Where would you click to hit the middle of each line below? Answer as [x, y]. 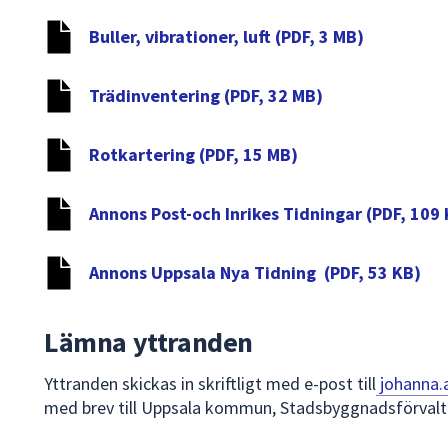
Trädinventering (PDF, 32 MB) [206, 96]
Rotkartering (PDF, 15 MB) [193, 155]
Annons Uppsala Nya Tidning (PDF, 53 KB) [255, 273]
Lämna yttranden [148, 342]
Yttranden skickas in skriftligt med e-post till [210, 384]
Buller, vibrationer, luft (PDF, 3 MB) [226, 37]
